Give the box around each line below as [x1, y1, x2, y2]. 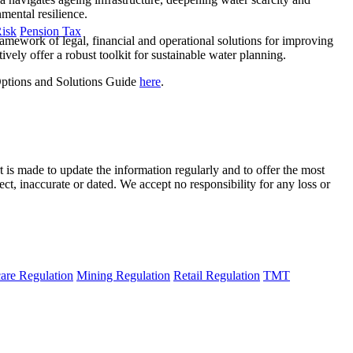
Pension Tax [20, 24, 81, 38]
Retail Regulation [173, 269, 260, 283]
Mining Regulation [76, 269, 170, 283]
